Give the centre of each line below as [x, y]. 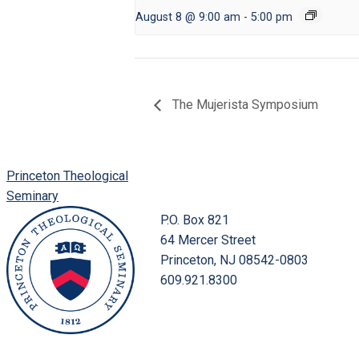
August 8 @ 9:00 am [188, 18]
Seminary [32, 196]
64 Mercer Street [208, 240]
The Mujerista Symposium [244, 105]
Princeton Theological [67, 176]
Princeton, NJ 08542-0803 [234, 260]
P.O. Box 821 [195, 220]
